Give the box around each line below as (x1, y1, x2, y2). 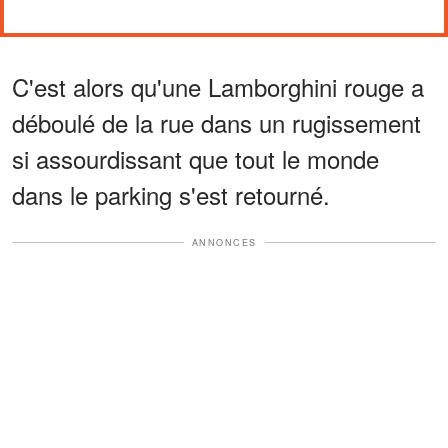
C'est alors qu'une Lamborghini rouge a (12, 68, 424, 104)
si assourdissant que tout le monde (12, 140, 379, 176)
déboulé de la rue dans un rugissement (12, 104, 421, 140)
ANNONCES (191, 235, 257, 249)
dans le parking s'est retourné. (12, 176, 330, 212)
